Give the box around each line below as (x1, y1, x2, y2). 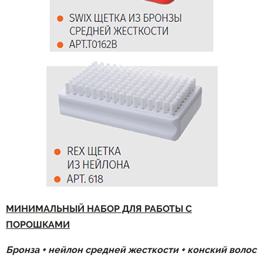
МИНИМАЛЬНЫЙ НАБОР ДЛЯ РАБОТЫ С (6, 203, 192, 214)
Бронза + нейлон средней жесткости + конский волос (6, 244, 257, 255)
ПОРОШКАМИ (6, 218, 70, 230)
